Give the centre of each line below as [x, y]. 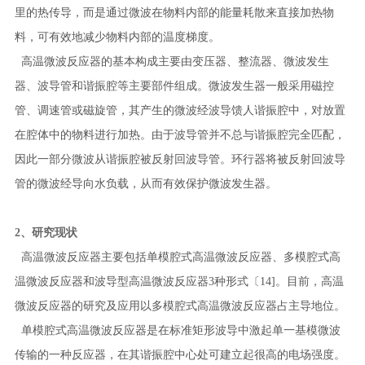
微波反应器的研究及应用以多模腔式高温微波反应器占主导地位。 [180, 306]
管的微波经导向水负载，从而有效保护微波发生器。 [145, 184]
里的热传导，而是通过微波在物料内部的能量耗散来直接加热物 [174, 13]
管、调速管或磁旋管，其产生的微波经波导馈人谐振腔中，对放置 [180, 110]
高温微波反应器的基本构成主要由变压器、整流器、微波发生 [172, 62]
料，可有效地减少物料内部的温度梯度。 [117, 37]
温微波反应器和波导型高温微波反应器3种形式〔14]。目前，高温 [179, 281]
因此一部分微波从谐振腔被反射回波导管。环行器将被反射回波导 [180, 159]
